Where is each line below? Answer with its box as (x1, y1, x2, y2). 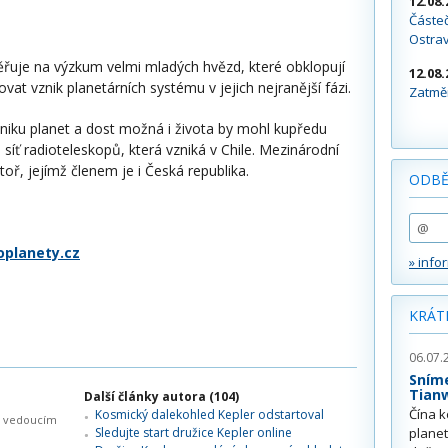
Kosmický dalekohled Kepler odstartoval (95, 406, 324, 423)
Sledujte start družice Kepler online (95, 424, 292, 441)
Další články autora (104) (84, 388, 239, 405)
